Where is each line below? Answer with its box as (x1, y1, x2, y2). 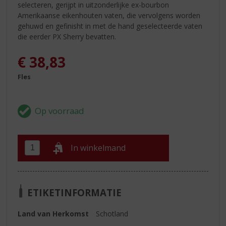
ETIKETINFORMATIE (27, 186, 122, 199)
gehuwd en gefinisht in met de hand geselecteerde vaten (18, 21, 203, 31)
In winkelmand (71, 142, 126, 154)
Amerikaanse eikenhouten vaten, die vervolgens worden (18, 10, 201, 20)
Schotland (96, 208, 129, 218)
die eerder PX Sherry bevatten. (18, 31, 117, 41)
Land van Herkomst (18, 208, 89, 218)
